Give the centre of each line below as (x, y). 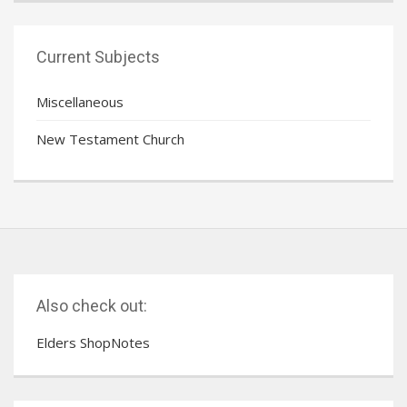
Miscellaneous (80, 101)
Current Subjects (98, 56)
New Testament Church (110, 139)
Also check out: (92, 305)
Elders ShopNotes (93, 342)
